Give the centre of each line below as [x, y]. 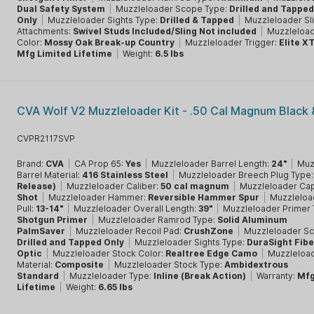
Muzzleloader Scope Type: [173, 9]
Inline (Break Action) [200, 276]
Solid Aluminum [253, 220]
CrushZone [209, 231]
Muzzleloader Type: [112, 276]
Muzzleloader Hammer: [98, 197]
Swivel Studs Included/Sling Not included [165, 31]
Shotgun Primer [53, 220]
